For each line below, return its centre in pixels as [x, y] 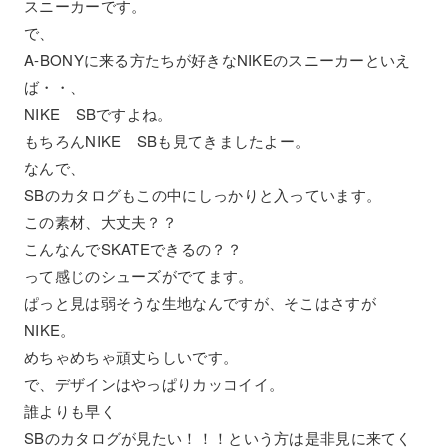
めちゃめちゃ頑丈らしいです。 [131, 356]
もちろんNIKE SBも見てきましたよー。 [167, 140]
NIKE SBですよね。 [98, 113]
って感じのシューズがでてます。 [139, 275]
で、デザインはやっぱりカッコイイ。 [154, 383]
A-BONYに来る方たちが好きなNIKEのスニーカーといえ [217, 59]
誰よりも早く [70, 410]
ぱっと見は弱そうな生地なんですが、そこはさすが [200, 302]
